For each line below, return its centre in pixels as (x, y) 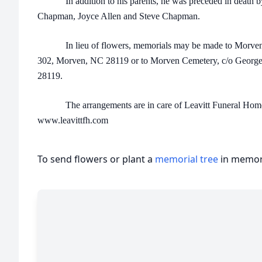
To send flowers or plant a (96, 159)
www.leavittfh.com (73, 120)
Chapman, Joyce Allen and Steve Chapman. (119, 16)
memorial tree (187, 159)
